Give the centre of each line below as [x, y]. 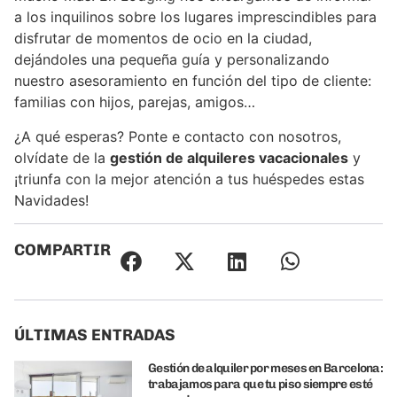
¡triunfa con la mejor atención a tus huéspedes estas [189, 179]
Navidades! [51, 200]
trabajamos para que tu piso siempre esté [261, 384]
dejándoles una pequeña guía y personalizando [172, 60]
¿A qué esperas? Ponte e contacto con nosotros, [178, 136]
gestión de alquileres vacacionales [229, 157]
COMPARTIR [62, 249]
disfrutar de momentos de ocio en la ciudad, [163, 39]
